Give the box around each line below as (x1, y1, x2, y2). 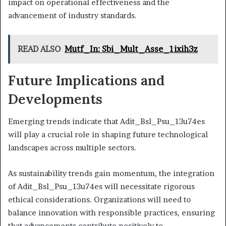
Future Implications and (8, 71, 164, 89)
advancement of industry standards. (8, 10, 137, 20)
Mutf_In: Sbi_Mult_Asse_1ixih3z (65, 43, 198, 54)
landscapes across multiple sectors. (8, 143, 136, 153)
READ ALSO (18, 43, 61, 54)
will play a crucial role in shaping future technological (8, 130, 208, 140)
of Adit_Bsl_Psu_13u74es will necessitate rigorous (8, 182, 195, 192)
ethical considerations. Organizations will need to (8, 195, 191, 205)
